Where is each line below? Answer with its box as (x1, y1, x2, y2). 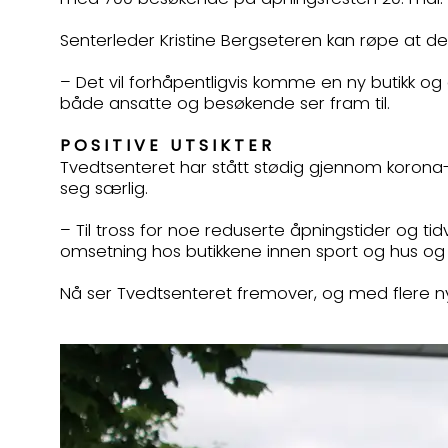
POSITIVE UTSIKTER (60, 134, 283, 157)
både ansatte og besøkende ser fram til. (60, 92, 400, 115)
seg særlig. (60, 177, 153, 200)
